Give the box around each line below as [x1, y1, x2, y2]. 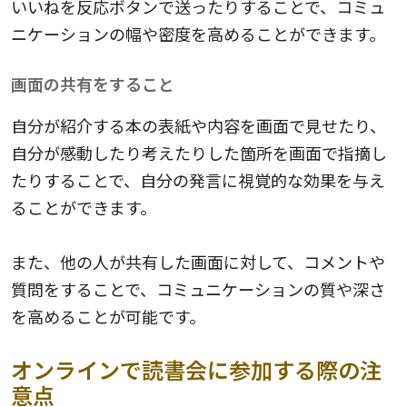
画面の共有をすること [11, 72, 174, 96]
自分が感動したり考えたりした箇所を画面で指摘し [11, 141, 387, 165]
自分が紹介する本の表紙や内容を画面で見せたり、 [11, 114, 386, 138]
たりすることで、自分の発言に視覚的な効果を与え [11, 168, 385, 193]
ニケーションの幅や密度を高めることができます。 [11, 22, 385, 46]
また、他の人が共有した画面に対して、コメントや [11, 250, 385, 274]
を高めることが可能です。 [11, 304, 205, 329]
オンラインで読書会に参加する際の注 [11, 353, 382, 386]
